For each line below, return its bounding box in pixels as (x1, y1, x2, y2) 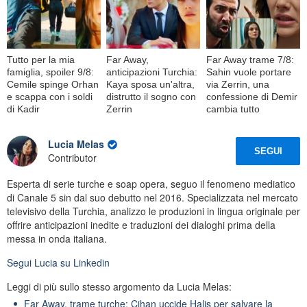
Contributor (48, 151, 97, 165)
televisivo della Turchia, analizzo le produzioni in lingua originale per (7, 204, 300, 218)
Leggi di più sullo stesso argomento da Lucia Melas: (7, 279, 232, 293)
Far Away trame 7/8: (206, 53, 294, 65)
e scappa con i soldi (7, 90, 93, 102)
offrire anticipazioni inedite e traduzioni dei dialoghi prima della (7, 217, 275, 232)
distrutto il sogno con (106, 90, 197, 102)
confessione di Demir (206, 90, 297, 102)
